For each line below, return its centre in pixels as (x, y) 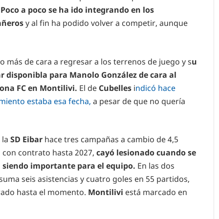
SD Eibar (26, 140)
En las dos (156, 166)
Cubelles (115, 88)
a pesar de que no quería (138, 101)
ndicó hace (155, 88)
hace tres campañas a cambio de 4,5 (110, 140)
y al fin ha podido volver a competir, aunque (106, 23)
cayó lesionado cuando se (146, 153)
